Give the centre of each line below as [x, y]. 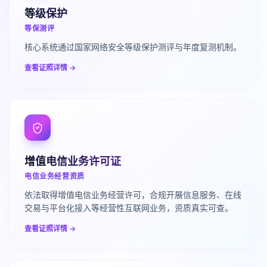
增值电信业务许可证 [73, 161]
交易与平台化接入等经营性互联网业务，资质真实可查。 [129, 208]
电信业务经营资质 [55, 176]
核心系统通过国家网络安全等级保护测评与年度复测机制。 [133, 47]
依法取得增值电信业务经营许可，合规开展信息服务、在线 [133, 195]
